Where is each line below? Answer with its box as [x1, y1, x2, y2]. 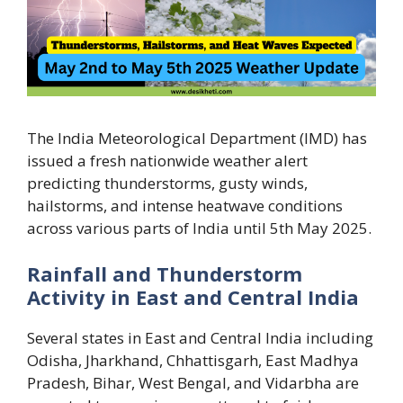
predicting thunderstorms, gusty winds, [27, 172, 308, 193]
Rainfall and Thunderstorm [27, 260, 302, 288]
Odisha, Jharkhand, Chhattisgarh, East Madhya [27, 350, 359, 372]
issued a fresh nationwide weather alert [27, 149, 308, 171]
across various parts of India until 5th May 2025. [27, 217, 372, 238]
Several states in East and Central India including [27, 327, 373, 349]
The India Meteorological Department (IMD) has [27, 127, 367, 148]
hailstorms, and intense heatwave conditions [27, 194, 343, 216]
